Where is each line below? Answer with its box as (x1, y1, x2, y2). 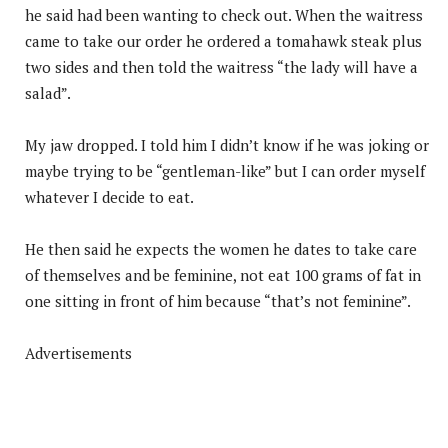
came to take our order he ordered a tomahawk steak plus (25, 30, 422, 51)
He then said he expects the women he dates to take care (25, 238, 417, 259)
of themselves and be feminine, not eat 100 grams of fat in (25, 264, 421, 285)
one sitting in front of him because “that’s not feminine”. (25, 290, 411, 311)
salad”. (25, 82, 71, 103)
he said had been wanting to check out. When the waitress (25, 4, 423, 25)
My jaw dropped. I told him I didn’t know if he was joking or (25, 134, 429, 155)
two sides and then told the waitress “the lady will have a (25, 56, 418, 77)
